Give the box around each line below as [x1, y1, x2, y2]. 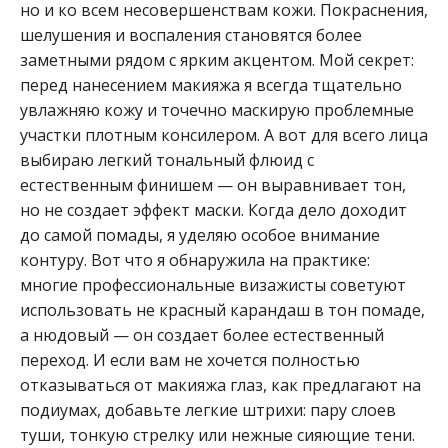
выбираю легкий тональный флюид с [20, 148, 314, 171]
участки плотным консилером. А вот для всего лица [20, 123, 428, 146]
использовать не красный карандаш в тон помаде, [20, 298, 425, 321]
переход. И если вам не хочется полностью [20, 348, 360, 371]
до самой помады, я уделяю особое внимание [20, 223, 380, 246]
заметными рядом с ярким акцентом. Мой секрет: [20, 48, 414, 71]
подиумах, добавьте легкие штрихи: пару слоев [20, 398, 396, 421]
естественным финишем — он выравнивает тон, [20, 173, 406, 196]
